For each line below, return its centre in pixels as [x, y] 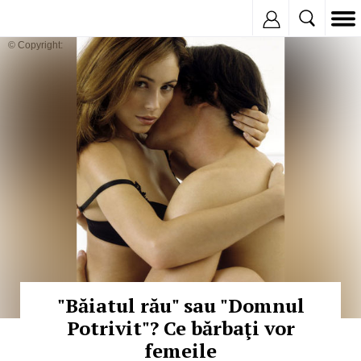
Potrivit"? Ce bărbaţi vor [180, 328]
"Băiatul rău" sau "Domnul [180, 305]
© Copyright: [35, 45]
